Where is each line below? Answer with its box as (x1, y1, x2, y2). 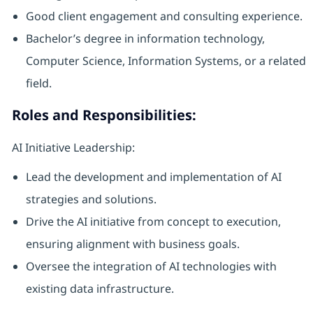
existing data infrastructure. (25, 281, 174, 297)
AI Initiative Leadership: (11, 140, 135, 156)
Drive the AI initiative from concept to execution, (25, 214, 281, 230)
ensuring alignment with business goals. (25, 236, 240, 252)
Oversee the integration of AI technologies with (25, 259, 277, 275)
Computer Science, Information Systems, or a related (25, 53, 306, 69)
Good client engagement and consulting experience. (25, 8, 303, 24)
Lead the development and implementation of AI (25, 169, 282, 185)
